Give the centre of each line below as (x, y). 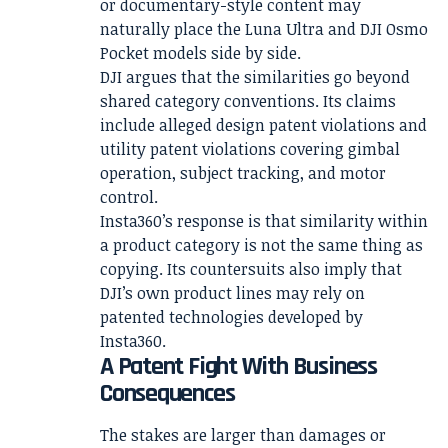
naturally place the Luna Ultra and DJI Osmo (264, 28)
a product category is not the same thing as (261, 244)
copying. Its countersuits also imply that (251, 268)
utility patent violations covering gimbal (250, 148)
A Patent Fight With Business (238, 366)
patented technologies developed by (231, 316)
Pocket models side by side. (200, 52)
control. (129, 196)
